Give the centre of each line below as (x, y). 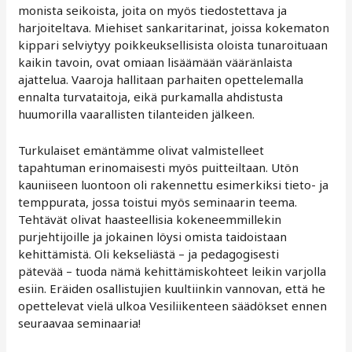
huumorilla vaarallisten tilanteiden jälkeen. (137, 114)
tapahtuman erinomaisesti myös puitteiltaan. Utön (159, 168)
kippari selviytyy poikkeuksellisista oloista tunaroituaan (173, 45)
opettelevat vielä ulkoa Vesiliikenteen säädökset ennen (173, 306)
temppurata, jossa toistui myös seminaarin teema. (158, 202)
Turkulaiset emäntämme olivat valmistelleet (141, 150)
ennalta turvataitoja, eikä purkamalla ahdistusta (151, 97)
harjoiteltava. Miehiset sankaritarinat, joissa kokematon (174, 28)
